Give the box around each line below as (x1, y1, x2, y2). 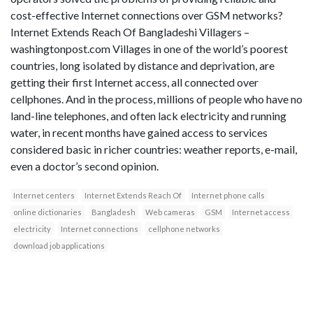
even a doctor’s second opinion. (10, 159, 159, 173)
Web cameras (145, 208, 195, 217)
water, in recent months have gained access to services (10, 126, 268, 140)
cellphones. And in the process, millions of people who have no (10, 92, 303, 106)
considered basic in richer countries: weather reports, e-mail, (10, 143, 297, 156)
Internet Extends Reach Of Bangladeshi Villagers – (10, 25, 249, 39)
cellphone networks (148, 224, 220, 234)
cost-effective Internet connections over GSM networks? (10, 8, 283, 22)
